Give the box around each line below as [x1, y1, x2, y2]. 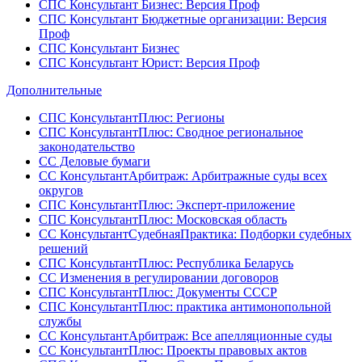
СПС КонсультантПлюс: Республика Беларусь [39, 255, 293, 270]
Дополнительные [6, 82, 102, 97]
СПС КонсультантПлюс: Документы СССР [39, 284, 277, 299]
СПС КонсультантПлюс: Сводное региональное [39, 124, 303, 139]
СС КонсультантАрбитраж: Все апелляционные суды [39, 328, 332, 343]
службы [39, 314, 82, 328]
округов [39, 183, 83, 197]
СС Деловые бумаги [39, 154, 150, 168]
